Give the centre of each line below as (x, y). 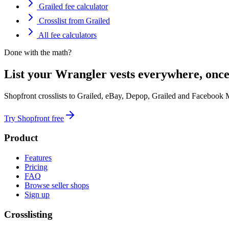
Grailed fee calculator (72, 6)
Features (38, 158)
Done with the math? (38, 52)
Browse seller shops (57, 186)
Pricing (36, 167)
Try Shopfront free (34, 118)
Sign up (37, 195)
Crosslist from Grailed (73, 20)
